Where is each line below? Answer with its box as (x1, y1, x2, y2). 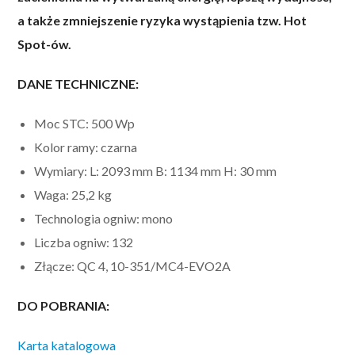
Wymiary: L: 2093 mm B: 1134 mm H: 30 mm (34, 162, 277, 178)
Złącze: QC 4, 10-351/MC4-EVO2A (34, 258, 231, 273)
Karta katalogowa (17, 337, 116, 353)
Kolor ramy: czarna (34, 139, 138, 155)
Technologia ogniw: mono (34, 210, 174, 226)
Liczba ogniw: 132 (34, 234, 134, 250)
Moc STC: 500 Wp (34, 115, 136, 131)
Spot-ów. (17, 36, 72, 52)
